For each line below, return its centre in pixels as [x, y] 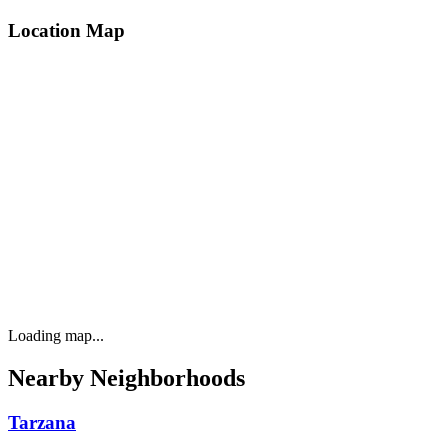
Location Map [66, 31]
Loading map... [56, 336]
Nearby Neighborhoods [126, 378]
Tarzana [42, 422]
